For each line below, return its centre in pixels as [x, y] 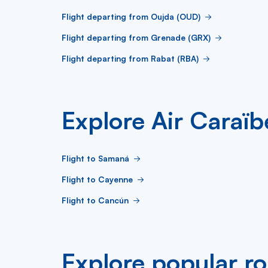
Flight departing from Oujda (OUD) [131, 16]
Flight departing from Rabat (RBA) [130, 58]
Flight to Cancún [95, 200]
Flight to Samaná [95, 158]
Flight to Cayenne [97, 179]
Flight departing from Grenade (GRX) [136, 37]
